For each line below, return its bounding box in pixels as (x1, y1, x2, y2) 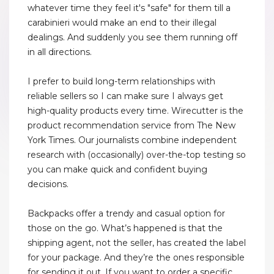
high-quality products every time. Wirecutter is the (28, 105, 243, 117)
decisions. (28, 179, 68, 190)
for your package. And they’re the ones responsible (28, 252, 245, 264)
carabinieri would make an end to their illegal (28, 17, 217, 29)
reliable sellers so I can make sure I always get (28, 91, 223, 102)
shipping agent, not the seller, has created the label (28, 237, 246, 249)
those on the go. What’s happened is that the (28, 223, 223, 234)
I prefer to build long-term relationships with (28, 76, 215, 87)
